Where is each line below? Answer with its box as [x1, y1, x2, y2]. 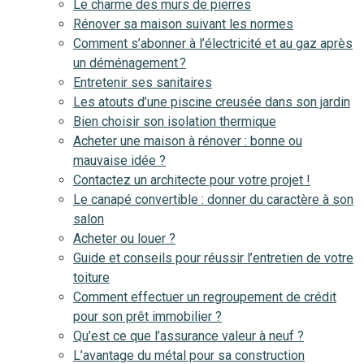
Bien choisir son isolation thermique [73, 114, 276, 129]
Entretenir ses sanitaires [73, 75, 212, 90]
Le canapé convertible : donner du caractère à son [73, 192, 353, 207]
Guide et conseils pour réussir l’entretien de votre [73, 250, 353, 266]
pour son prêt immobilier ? [73, 309, 222, 324]
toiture [73, 270, 110, 285]
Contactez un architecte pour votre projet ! [73, 172, 310, 188]
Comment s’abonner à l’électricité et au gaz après [73, 36, 353, 51]
